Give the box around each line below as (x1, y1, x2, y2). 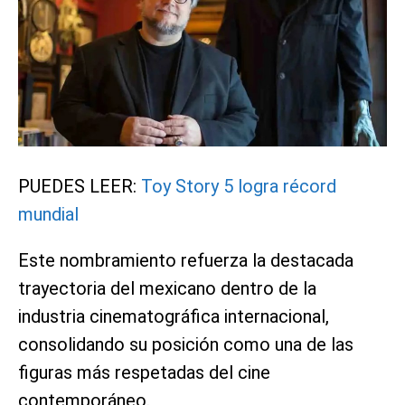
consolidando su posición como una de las (18, 333, 353, 355)
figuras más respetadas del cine (18, 361, 270, 383)
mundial (18, 202, 79, 225)
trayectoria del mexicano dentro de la (18, 277, 316, 299)
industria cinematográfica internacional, (18, 305, 329, 327)
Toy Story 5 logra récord (141, 174, 336, 197)
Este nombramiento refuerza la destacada (18, 249, 353, 271)
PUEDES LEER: (18, 174, 141, 197)
